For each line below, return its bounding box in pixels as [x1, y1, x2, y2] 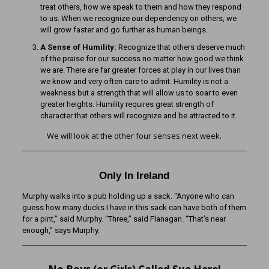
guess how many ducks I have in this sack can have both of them [22, 203, 246, 212]
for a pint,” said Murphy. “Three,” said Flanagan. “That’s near [22, 214, 226, 223]
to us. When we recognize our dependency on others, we [40, 14, 237, 23]
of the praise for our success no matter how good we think [40, 54, 244, 63]
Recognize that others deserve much [118, 43, 245, 52]
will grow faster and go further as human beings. [40, 25, 208, 34]
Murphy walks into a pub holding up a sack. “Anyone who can [22, 192, 234, 201]
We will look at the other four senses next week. [47, 130, 222, 141]
